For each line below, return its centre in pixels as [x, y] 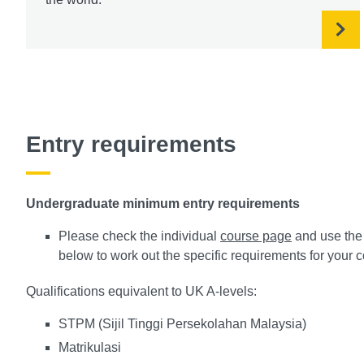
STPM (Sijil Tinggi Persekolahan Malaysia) [184, 323]
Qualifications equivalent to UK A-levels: [141, 291]
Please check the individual [139, 236]
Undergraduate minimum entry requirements [163, 203]
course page [256, 236]
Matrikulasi [91, 347]
